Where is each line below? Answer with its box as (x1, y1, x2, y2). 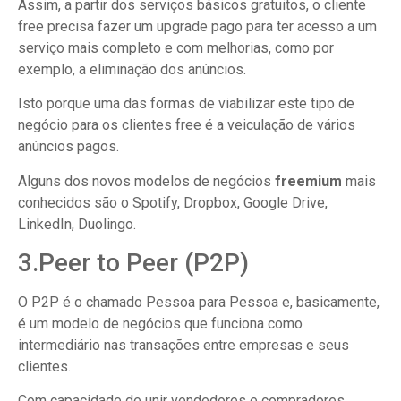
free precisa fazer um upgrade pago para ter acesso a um (18, 17, 377, 35)
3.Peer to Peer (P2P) (18, 247, 249, 277)
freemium (275, 172, 342, 190)
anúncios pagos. (18, 138, 119, 156)
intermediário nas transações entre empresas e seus (18, 336, 349, 354)
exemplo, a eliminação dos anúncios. (18, 60, 246, 78)
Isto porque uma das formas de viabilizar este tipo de (18, 95, 354, 113)
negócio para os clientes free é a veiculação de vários (18, 116, 355, 134)
